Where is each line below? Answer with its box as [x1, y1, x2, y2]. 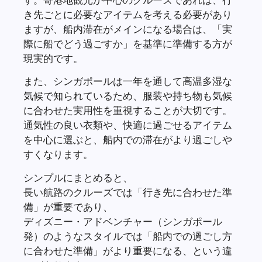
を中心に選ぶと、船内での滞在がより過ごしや [23, 133, 232, 146]
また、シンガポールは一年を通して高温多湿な [23, 75, 232, 88]
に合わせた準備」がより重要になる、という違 [23, 244, 232, 257]
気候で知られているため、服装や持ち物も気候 [23, 89, 232, 102]
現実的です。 [23, 51, 83, 64]
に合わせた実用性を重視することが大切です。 [23, 104, 232, 117]
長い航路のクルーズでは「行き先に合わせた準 [23, 185, 232, 198]
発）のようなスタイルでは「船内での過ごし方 [23, 229, 232, 242]
